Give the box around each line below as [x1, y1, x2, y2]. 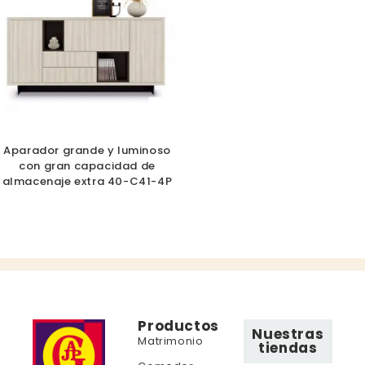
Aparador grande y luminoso [3, 143, 171, 159]
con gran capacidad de [19, 158, 156, 174]
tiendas [258, 338, 318, 358]
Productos [138, 316, 219, 336]
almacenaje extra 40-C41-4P [2, 174, 173, 190]
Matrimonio [138, 333, 204, 350]
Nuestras [252, 324, 324, 345]
